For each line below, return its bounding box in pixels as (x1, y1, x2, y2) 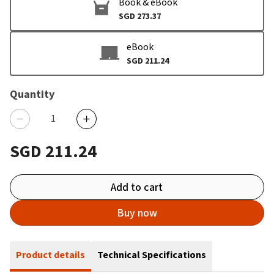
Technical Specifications (97, 248, 206, 261)
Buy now (116, 206, 157, 220)
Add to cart (111, 180, 163, 194)
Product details (16, 248, 85, 261)
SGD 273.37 (118, 10, 161, 22)
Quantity (10, 87, 54, 102)
